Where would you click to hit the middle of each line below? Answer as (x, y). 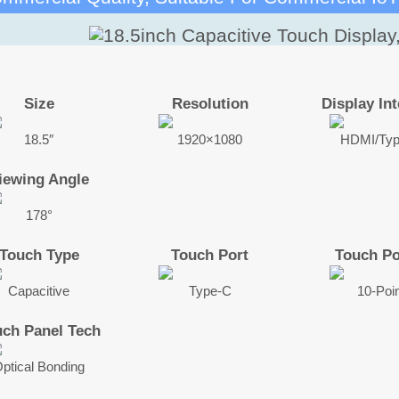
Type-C (210, 292)
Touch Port (210, 256)
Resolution (210, 104)
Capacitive (39, 292)
